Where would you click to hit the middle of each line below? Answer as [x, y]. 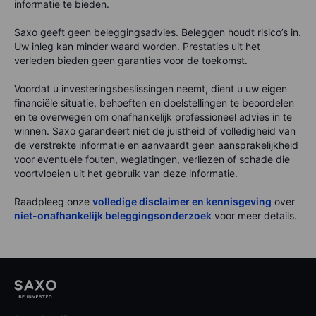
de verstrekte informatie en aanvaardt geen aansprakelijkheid [156, 145]
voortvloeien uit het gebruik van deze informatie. [126, 174]
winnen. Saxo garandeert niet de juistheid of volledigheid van [155, 131]
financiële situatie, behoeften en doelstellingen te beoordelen [154, 103]
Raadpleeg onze [53, 202]
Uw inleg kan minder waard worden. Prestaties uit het [137, 47]
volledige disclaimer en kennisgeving [182, 202]
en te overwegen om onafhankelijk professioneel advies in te [153, 117]
